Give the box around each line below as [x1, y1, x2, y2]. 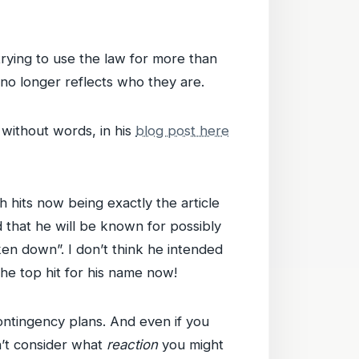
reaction [107, 337, 158, 353]
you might [158, 337, 224, 353]
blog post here [135, 123, 229, 139]
